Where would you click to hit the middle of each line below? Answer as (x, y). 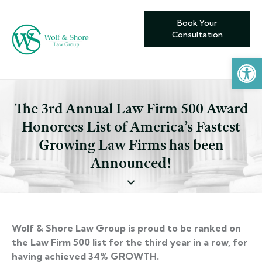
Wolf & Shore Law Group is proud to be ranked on (126, 228)
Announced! (131, 163)
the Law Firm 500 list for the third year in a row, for (130, 242)
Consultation (197, 35)
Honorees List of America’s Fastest (131, 127)
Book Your (197, 23)
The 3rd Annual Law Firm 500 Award (131, 109)
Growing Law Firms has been (131, 145)
